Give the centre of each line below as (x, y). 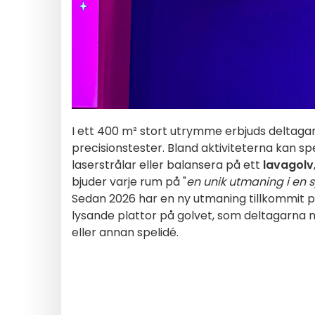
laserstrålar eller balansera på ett (167, 165)
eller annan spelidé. (125, 232)
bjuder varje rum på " (129, 182)
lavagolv (288, 165)
